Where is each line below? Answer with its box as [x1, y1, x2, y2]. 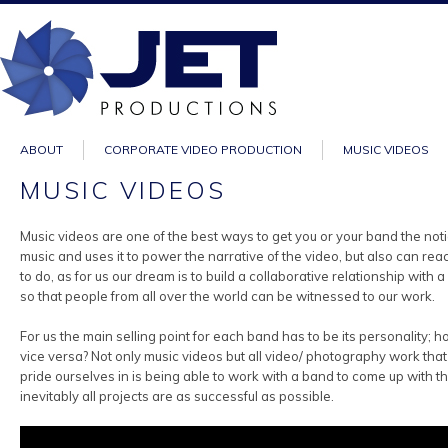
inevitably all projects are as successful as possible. [20, 388, 334, 404]
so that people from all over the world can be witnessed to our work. [20, 288, 435, 304]
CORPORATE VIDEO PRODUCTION [104, 142, 302, 157]
